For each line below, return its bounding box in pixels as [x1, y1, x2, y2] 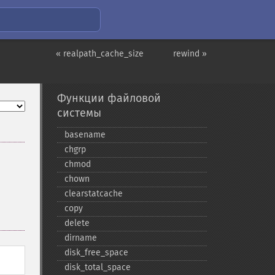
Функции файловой [56, 91, 161, 105]
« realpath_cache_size [56, 48, 144, 59]
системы [56, 106, 101, 120]
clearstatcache [64, 188, 123, 199]
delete [64, 218, 90, 228]
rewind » [173, 48, 207, 59]
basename [64, 130, 106, 140]
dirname [64, 233, 97, 243]
